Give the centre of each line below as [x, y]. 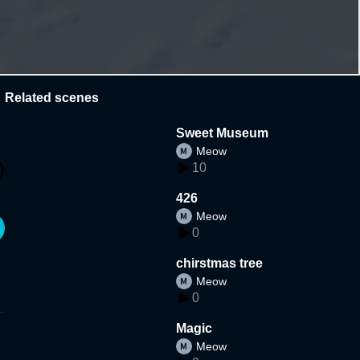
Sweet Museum [223, 133]
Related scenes [52, 97]
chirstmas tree [220, 263]
